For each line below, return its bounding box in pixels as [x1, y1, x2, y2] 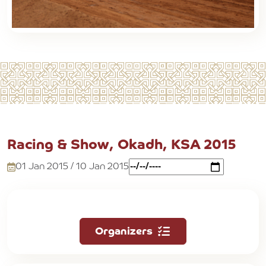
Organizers [95, 226, 153, 237]
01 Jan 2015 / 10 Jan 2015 [15, 162, 129, 172]
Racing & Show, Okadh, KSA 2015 [7, 138, 236, 153]
